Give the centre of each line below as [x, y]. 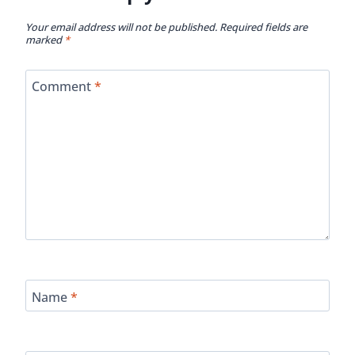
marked [45, 40]
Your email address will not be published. [121, 27]
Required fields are [263, 27]
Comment [63, 87]
